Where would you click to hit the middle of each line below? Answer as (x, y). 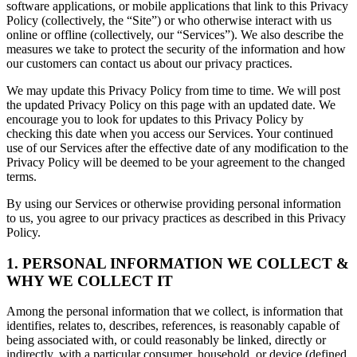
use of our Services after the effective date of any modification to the (177, 147)
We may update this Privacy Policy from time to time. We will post (173, 90)
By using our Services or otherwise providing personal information (174, 203)
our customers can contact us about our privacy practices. (149, 63)
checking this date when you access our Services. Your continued (170, 133)
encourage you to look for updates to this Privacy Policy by (155, 119)
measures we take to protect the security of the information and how (176, 49)
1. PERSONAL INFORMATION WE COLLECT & (178, 263)
